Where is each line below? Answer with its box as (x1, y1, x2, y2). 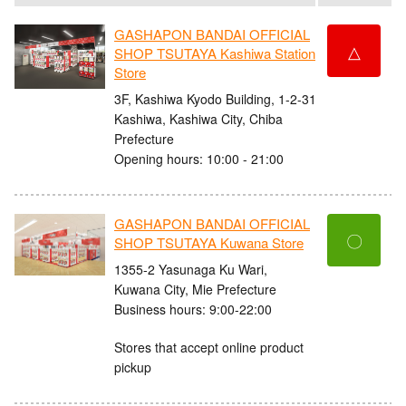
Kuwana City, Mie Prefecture (114, 279, 276, 298)
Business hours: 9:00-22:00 (114, 299, 272, 318)
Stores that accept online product (114, 337, 304, 356)
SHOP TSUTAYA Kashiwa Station (114, 43, 315, 63)
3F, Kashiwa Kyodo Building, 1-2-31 (114, 89, 316, 108)
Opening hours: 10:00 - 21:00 (114, 149, 284, 168)
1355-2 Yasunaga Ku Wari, (114, 259, 267, 278)
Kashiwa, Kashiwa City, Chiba (114, 109, 283, 128)
